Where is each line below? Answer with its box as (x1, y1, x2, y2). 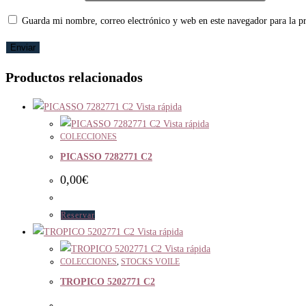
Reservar (61, 210, 95, 220)
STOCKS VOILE (121, 256, 180, 266)
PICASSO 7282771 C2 (60, 152, 152, 163)
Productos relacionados (5, 69, 143, 85)
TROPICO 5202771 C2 (60, 277, 155, 288)
